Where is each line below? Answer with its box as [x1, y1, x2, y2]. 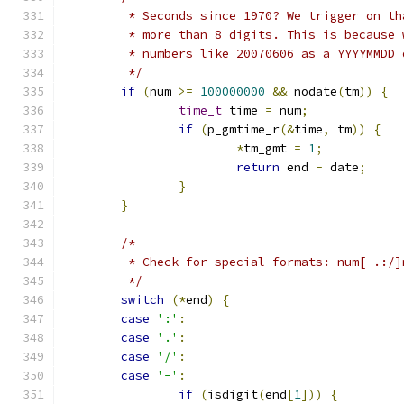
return [236, 160, 280, 175]
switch [121, 292, 164, 308]
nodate [287, 84, 337, 99]
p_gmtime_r [207, 122, 280, 137]
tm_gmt [243, 141, 294, 156]
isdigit [207, 387, 258, 402]
